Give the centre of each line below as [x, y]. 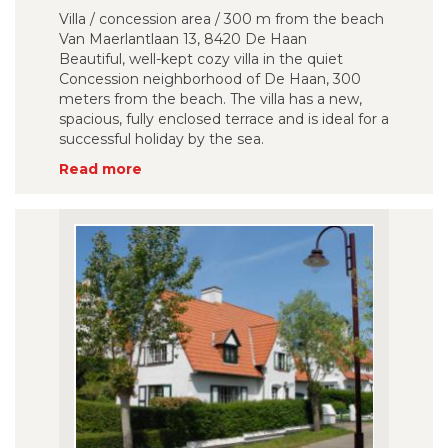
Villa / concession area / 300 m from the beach [221, 19]
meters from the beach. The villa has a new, [210, 99]
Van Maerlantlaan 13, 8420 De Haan [183, 39]
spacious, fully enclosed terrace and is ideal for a [224, 119]
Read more [100, 169]
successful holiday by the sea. [161, 139]
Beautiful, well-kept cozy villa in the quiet [201, 59]
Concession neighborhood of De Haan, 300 [210, 79]
